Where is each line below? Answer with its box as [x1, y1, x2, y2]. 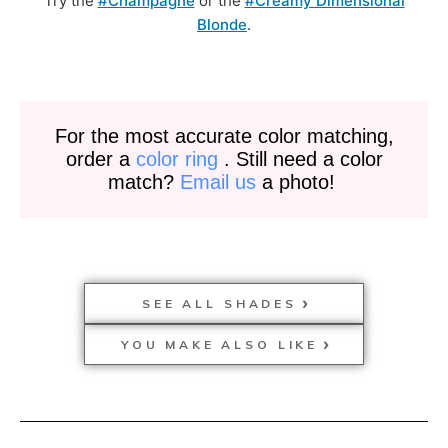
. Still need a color [217, 147, 383, 170]
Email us [179, 170, 256, 193]
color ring [135, 147, 218, 170]
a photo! [255, 170, 341, 193]
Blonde [197, 14, 247, 34]
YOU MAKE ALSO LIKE [120, 336, 319, 352]
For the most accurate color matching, [54, 124, 394, 147]
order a [65, 147, 136, 170]
